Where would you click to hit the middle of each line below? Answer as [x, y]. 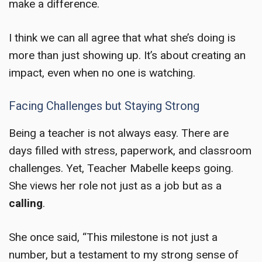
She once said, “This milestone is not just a [113, 237]
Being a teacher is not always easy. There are [119, 133]
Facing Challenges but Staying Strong [104, 106]
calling [26, 203]
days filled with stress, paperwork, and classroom [130, 150]
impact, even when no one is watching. [102, 73]
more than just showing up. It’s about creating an [127, 56]
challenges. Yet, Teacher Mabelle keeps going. [121, 168]
